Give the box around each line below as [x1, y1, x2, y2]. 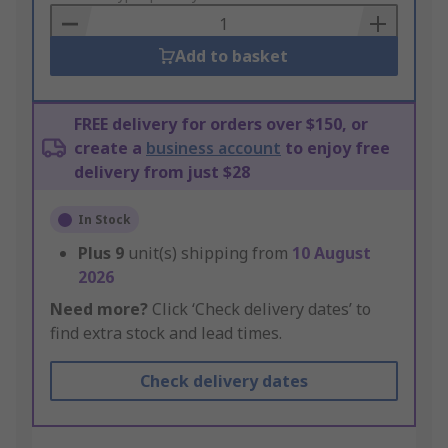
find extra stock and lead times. [50, 322, 282, 345]
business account [146, 137, 281, 160]
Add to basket [175, 45, 289, 68]
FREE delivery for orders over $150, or [74, 113, 368, 136]
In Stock [78, 211, 131, 229]
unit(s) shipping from [128, 242, 292, 265]
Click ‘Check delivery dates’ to [148, 298, 371, 321]
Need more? [50, 298, 148, 321]
